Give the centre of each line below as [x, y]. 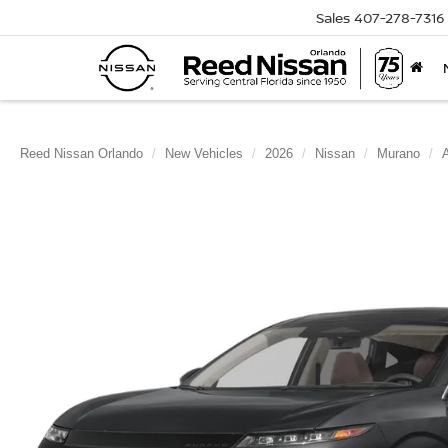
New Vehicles [204, 153]
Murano [398, 153]
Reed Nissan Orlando [81, 153]
